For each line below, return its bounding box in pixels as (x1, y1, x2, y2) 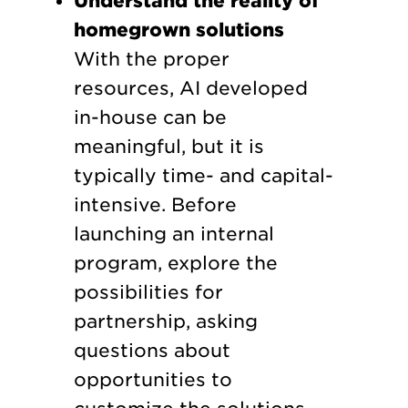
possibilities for (73, 281, 223, 304)
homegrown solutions (73, 19, 284, 42)
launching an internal (73, 223, 274, 246)
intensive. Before (73, 194, 237, 217)
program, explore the (73, 252, 278, 275)
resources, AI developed (73, 77, 308, 100)
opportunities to (73, 369, 232, 392)
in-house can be (73, 107, 227, 129)
